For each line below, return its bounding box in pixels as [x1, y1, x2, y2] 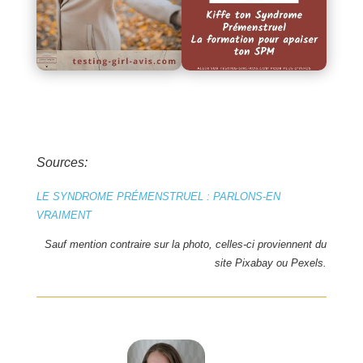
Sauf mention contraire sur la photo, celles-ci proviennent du [45, 238, 327, 251]
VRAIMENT [36, 209, 92, 222]
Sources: [36, 156, 88, 170]
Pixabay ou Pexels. [235, 257, 327, 270]
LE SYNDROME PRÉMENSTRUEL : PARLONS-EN [36, 190, 280, 203]
